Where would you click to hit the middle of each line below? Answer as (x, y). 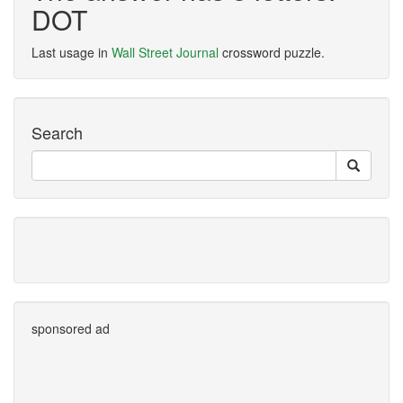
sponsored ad (71, 328)
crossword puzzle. (272, 52)
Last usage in (72, 52)
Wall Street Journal (165, 52)
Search (57, 132)
